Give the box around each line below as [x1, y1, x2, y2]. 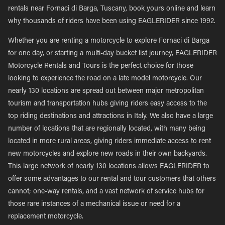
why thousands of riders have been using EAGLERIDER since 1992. [8, 18, 215, 25]
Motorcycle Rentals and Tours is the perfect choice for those [8, 63, 193, 70]
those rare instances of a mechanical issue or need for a [8, 201, 180, 208]
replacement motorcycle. [8, 213, 83, 220]
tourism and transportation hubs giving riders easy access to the [8, 100, 207, 107]
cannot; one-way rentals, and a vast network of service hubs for [8, 188, 204, 195]
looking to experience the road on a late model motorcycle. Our [8, 75, 202, 82]
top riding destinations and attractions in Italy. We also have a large [8, 113, 213, 120]
